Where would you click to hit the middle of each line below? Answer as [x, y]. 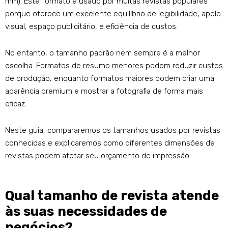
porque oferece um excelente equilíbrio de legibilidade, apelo [113, 14]
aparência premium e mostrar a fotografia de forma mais [104, 91]
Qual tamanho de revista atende [112, 196]
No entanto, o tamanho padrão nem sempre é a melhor [103, 53]
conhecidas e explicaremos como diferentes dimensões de [110, 143]
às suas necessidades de [86, 212]
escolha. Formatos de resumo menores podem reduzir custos [114, 66]
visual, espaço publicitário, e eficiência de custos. [91, 27]
